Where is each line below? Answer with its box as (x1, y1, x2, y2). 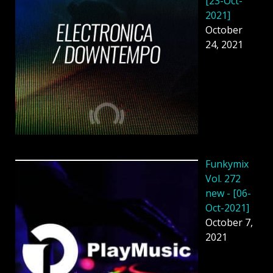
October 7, (205, 216, 253, 230)
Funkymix (205, 157, 249, 171)
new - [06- (205, 186, 251, 200)
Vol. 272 (205, 172, 241, 186)
